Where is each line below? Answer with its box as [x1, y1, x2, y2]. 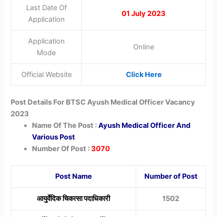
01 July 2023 [122, 9, 166, 18]
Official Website [21, 70, 72, 79]
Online [133, 42, 155, 51]
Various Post [32, 132, 76, 141]
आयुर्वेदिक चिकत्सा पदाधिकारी [37, 194, 110, 203]
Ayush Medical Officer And [98, 121, 191, 130]
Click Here [125, 70, 162, 79]
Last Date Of [26, 3, 67, 12]
